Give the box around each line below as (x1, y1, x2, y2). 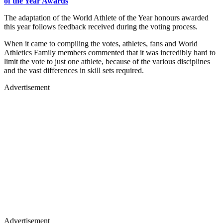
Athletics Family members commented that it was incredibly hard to (4, 48, 216, 57)
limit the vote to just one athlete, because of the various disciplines (4, 57, 210, 66)
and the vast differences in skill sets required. (4, 66, 144, 75)
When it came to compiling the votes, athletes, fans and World (4, 39, 198, 48)
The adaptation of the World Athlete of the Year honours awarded (4, 13, 209, 22)
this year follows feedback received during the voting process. (4, 22, 200, 31)
